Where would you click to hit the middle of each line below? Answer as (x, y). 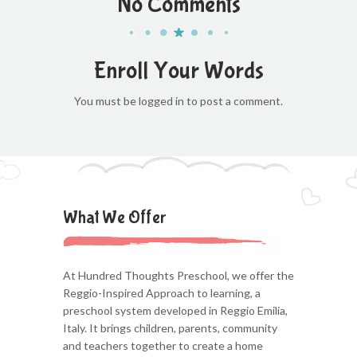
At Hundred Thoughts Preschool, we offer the (178, 275)
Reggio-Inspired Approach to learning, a (162, 293)
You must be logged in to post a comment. (178, 101)
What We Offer (114, 218)
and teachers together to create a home (163, 345)
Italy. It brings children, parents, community (170, 328)
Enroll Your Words (178, 71)
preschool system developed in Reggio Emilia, (175, 310)
